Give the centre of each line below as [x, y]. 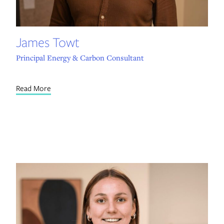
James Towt [47, 42]
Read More [33, 88]
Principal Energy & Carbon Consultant [80, 58]
